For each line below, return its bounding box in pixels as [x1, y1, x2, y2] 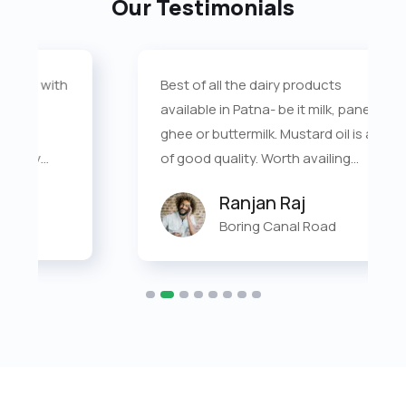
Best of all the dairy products [83, 74, 265, 94]
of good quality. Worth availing [83, 148, 274, 168]
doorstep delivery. [83, 172, 197, 192]
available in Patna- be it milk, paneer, [83, 99, 309, 119]
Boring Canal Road [142, 216, 259, 236]
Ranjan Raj [142, 189, 228, 215]
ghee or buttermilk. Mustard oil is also [83, 123, 315, 143]
